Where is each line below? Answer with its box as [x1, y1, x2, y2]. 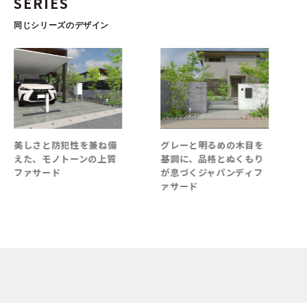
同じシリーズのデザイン [13, 21, 110, 31]
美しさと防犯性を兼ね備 [14, 138, 117, 152]
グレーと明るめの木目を [160, 138, 264, 152]
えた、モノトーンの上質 [14, 152, 116, 166]
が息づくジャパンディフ [160, 166, 263, 180]
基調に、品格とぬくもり [160, 152, 264, 166]
